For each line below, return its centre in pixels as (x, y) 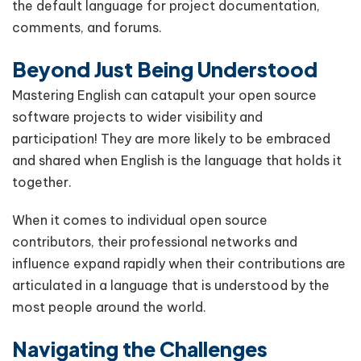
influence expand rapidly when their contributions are (179, 263)
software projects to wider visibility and (137, 116)
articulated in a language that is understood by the (171, 285)
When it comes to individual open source (140, 220)
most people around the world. (111, 307)
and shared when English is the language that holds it (177, 160)
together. (44, 182)
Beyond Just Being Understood (165, 69)
